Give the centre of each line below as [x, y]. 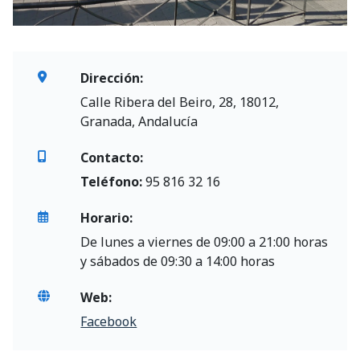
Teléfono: [112, 182]
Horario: [107, 218]
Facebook [109, 322]
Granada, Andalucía [139, 122]
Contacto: [112, 158]
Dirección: [112, 78]
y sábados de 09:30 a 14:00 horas [178, 262]
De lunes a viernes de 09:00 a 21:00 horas [205, 242]
